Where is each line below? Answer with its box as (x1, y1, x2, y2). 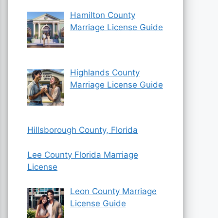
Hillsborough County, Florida (27, 125, 138, 135)
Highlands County (70, 67, 140, 77)
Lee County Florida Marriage (27, 149, 138, 160)
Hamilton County (70, 10, 135, 20)
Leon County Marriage (70, 186, 157, 197)
